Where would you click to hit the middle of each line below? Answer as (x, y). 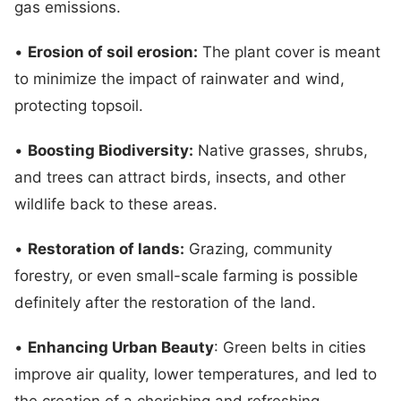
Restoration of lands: (106, 248)
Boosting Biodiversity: (111, 150)
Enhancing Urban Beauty (121, 347)
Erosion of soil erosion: (113, 51)
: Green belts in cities (290, 347)
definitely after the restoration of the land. (167, 302)
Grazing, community (258, 248)
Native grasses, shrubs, (281, 150)
